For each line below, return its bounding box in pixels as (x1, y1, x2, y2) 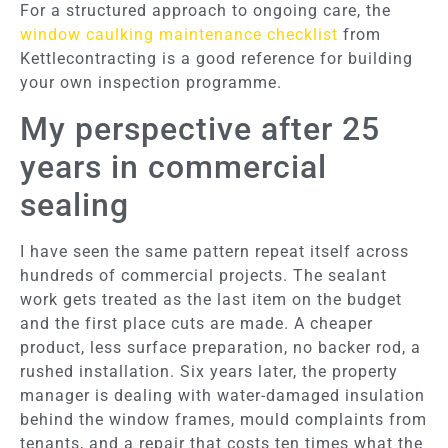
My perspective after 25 (20, 109, 380, 148)
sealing (20, 185, 129, 224)
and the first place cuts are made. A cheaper (20, 313, 373, 333)
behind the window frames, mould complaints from (20, 409, 427, 429)
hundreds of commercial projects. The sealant (20, 265, 387, 285)
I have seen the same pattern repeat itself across (20, 241, 409, 261)
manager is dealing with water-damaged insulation (20, 385, 425, 405)
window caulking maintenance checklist (20, 25, 338, 45)
